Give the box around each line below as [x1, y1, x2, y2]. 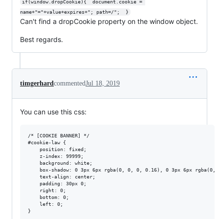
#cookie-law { [28, 140, 66, 145]
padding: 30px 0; [28, 181, 87, 186]
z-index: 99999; [28, 153, 84, 159]
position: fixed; [28, 147, 87, 152]
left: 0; [28, 201, 63, 207]
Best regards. [20, 35, 63, 44]
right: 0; [28, 188, 66, 193]
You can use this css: [20, 108, 87, 116]
